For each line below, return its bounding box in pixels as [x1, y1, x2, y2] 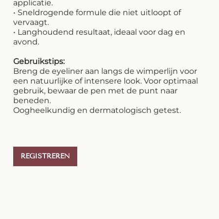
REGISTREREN [21, 152, 70, 161]
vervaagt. [13, 18, 49, 27]
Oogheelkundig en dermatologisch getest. [13, 106, 181, 115]
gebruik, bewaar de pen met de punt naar [13, 86, 178, 96]
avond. [13, 37, 40, 47]
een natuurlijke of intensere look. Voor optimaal [13, 76, 198, 86]
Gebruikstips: [13, 57, 65, 66]
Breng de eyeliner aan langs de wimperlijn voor [13, 66, 197, 76]
